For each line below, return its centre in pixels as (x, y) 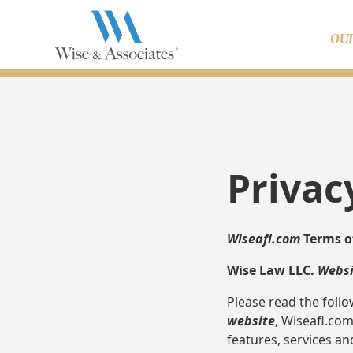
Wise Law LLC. (272, 271)
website (251, 321)
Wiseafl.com (264, 239)
